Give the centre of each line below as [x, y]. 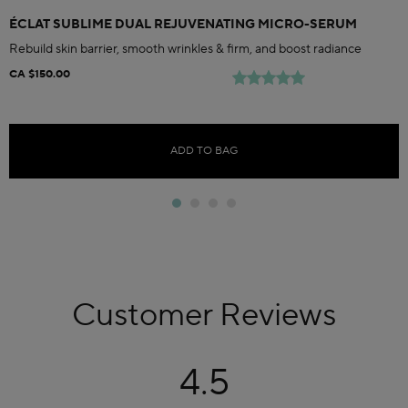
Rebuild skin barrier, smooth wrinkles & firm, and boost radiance [185, 50]
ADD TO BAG [204, 151]
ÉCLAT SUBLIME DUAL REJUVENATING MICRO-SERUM [183, 25]
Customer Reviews [204, 316]
